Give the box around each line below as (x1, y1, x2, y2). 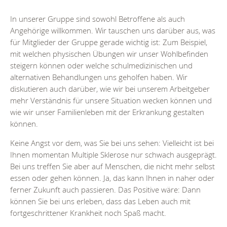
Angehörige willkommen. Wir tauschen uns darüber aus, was (10, 25, 215, 36)
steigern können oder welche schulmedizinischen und (10, 60, 193, 71)
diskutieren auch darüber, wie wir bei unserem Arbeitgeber (10, 84, 210, 94)
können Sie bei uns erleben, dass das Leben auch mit (10, 196, 191, 207)
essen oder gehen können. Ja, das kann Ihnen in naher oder (10, 173, 214, 183)
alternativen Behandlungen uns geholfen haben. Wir (10, 72, 187, 83)
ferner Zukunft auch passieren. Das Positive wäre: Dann (10, 184, 201, 195)
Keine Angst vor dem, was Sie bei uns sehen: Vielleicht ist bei (10, 138, 214, 148)
